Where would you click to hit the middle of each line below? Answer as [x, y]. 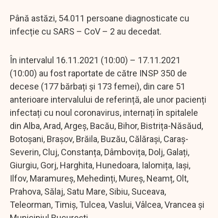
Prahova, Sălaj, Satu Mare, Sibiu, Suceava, [88, 191]
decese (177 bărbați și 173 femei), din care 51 [98, 86]
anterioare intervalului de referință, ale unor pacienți [108, 99]
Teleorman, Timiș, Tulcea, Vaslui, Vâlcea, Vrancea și [107, 204]
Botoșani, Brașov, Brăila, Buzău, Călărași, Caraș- [99, 139]
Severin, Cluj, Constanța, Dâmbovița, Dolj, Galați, [100, 152]
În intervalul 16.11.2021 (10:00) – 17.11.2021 [95, 60]
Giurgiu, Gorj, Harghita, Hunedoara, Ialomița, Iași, [100, 165]
